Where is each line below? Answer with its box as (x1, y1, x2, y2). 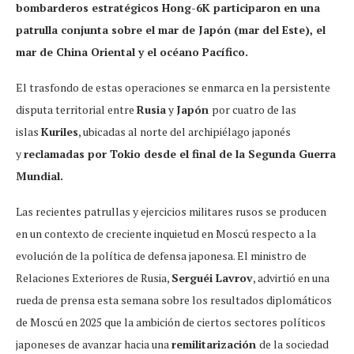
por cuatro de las (212, 101, 296, 117)
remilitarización (171, 336, 259, 352)
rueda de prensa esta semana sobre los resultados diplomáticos (16, 292, 332, 307)
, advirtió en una (253, 269, 330, 285)
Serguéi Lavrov (171, 269, 253, 285)
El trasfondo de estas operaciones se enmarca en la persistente (16, 79, 330, 95)
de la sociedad (259, 336, 329, 352)
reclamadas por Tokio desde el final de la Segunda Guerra (24, 145, 336, 161)
